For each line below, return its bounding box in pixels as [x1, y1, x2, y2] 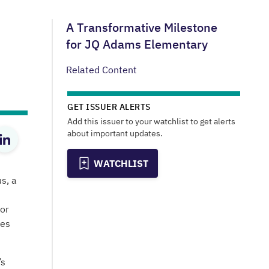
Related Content [66, 64, 137, 76]
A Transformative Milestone [66, 19, 217, 35]
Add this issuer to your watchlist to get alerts [67, 116, 235, 127]
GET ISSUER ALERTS [67, 101, 151, 112]
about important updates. [67, 128, 163, 139]
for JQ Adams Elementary [66, 36, 208, 52]
